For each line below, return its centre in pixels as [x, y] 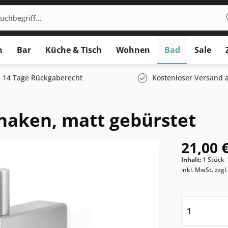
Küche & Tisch [74, 50]
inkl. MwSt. [198, 170]
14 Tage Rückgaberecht [42, 78]
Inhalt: [192, 160]
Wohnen [133, 50]
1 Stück [214, 160]
